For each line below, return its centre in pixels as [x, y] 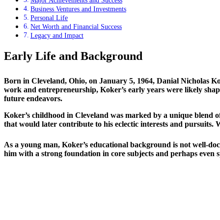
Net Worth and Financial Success [76, 27]
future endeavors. [33, 99]
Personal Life [49, 18]
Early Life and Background [73, 56]
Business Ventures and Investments [78, 9]
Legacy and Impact [57, 36]
